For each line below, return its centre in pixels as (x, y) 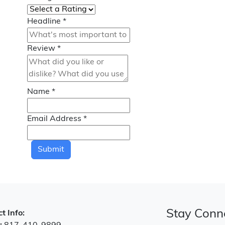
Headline (45, 22)
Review (42, 49)
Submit (51, 150)
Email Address (55, 119)
